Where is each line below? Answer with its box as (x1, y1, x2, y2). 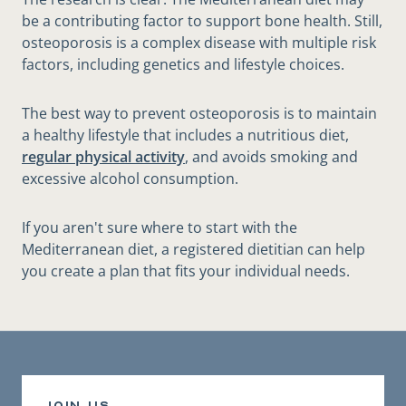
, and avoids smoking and (185, 147, 358, 168)
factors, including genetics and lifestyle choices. (22, 54, 344, 75)
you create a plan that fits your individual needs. (22, 261, 350, 282)
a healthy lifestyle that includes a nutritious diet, (22, 125, 349, 146)
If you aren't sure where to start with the (22, 217, 297, 238)
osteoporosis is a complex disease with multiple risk (22, 33, 376, 53)
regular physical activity (22, 147, 185, 168)
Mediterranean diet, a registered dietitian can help (22, 239, 365, 260)
